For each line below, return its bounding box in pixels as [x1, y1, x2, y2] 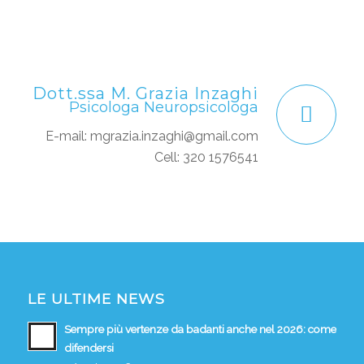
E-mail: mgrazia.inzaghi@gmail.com [45, 128, 259, 145]
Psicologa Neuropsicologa [69, 97, 259, 116]
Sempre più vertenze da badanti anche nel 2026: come [63, 323, 336, 336]
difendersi [63, 341, 114, 355]
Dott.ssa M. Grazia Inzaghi [32, 83, 259, 103]
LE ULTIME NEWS [27, 290, 165, 308]
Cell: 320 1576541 [154, 149, 259, 166]
